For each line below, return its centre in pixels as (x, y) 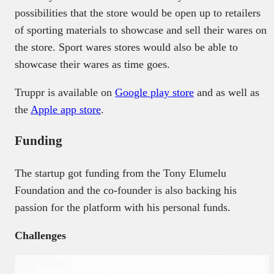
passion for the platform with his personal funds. (123, 207)
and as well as (227, 93)
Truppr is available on (65, 93)
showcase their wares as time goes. (92, 65)
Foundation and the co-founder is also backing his (126, 190)
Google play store (154, 93)
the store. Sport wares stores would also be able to (126, 47)
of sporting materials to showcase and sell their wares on (141, 30)
